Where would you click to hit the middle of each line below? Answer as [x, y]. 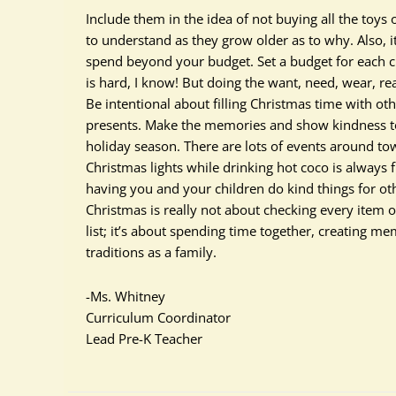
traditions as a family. [151, 252]
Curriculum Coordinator [158, 317]
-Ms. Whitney [126, 296]
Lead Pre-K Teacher [144, 339]
